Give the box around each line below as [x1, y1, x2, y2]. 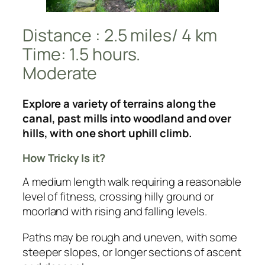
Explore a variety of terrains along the [22, 96, 216, 112]
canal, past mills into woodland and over [22, 111, 231, 127]
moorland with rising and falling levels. [22, 203, 207, 219]
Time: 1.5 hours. [22, 42, 141, 66]
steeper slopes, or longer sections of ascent [22, 244, 241, 260]
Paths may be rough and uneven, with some [22, 229, 237, 245]
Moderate [22, 61, 98, 85]
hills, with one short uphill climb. [22, 125, 192, 141]
